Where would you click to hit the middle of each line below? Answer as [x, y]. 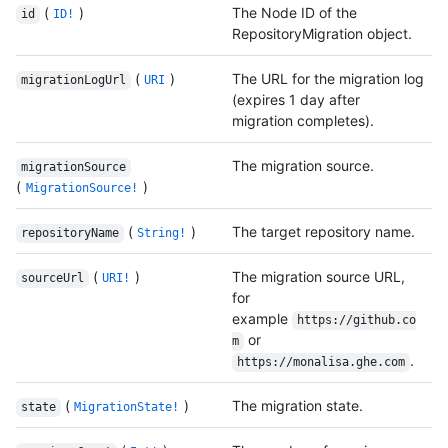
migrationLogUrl [73, 80]
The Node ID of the [294, 13]
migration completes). [303, 121]
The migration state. [297, 406]
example [262, 319]
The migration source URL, [318, 277]
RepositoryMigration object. [322, 34]
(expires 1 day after [296, 100]
